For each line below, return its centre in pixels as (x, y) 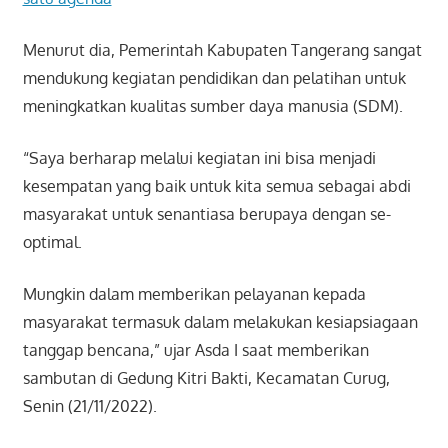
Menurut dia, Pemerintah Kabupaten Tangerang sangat (222, 50)
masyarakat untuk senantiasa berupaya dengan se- (206, 214)
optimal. (52, 242)
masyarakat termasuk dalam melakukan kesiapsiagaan (220, 322)
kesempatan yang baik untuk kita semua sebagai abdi (216, 186)
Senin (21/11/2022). (89, 406)
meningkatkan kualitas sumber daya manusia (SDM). (212, 106)
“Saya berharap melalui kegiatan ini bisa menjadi (199, 158)
